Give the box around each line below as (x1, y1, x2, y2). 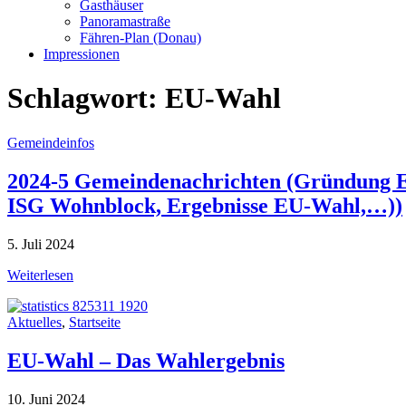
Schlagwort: (7, 82, 165, 115)
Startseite (69, 314, 121, 330)
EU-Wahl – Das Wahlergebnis (7, 348, 285, 372)
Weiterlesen (7, 266, 73, 283)
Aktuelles (7, 314, 62, 330)
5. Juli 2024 (7, 236, 74, 252)
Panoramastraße (80, 14, 170, 29)
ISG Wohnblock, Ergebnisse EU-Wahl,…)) (7, 193, 402, 217)
